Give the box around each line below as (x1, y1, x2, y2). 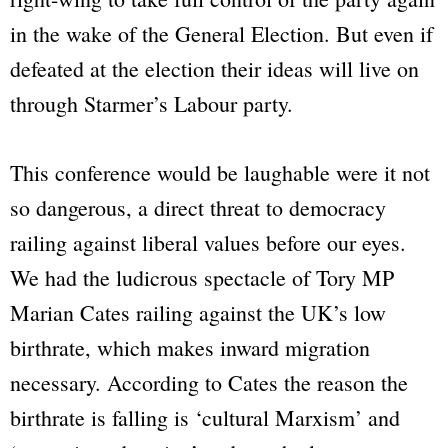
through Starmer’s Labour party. (10, 89, 293, 119)
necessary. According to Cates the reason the (10, 368, 408, 398)
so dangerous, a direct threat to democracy (10, 193, 386, 223)
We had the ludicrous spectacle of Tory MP (10, 263, 394, 293)
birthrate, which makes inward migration (10, 333, 370, 363)
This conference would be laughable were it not (10, 158, 430, 188)
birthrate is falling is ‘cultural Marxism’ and (10, 403, 400, 433)
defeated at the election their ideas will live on (10, 54, 419, 84)
